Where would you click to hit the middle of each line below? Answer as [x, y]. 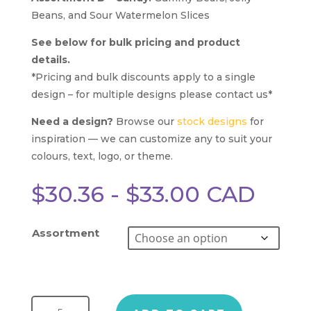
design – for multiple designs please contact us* [151, 95]
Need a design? [72, 122]
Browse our [145, 122]
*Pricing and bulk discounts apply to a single [143, 77]
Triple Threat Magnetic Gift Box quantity [52, 295]
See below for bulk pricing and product [135, 43]
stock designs [212, 122]
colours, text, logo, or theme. [102, 157]
